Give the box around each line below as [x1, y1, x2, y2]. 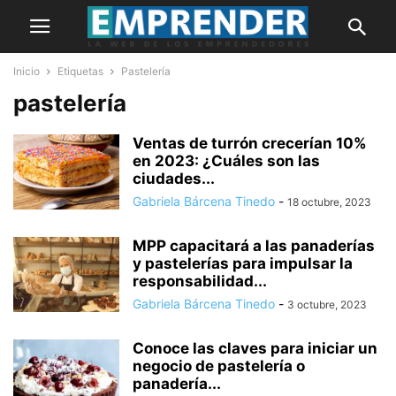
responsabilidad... [133, 272, 267, 290]
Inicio [13, 65, 40, 78]
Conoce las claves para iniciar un [133, 339, 377, 357]
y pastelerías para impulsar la [133, 255, 353, 272]
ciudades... [133, 170, 215, 187]
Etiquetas [57, 65, 103, 78]
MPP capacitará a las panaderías [133, 237, 375, 255]
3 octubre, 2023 [287, 298, 367, 311]
